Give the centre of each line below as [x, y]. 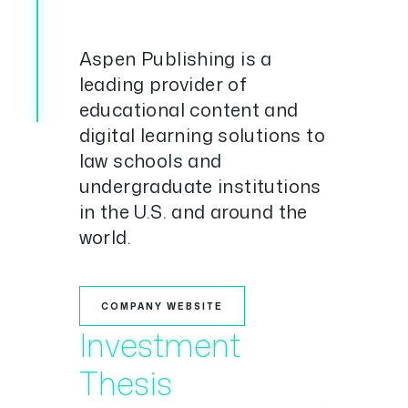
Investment [159, 345]
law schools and [150, 160]
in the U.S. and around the [193, 211]
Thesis [125, 383]
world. [105, 237]
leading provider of [163, 84]
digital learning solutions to [202, 135]
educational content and [189, 109]
